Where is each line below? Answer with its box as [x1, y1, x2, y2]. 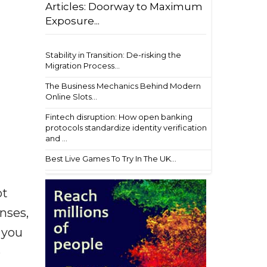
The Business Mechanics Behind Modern [45, 81, 201, 91]
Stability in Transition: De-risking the [45, 50, 181, 60]
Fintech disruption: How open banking [45, 112, 193, 122]
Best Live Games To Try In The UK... [45, 154, 176, 163]
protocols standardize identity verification [45, 123, 207, 132]
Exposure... [45, 15, 100, 27]
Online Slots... [45, 92, 97, 101]
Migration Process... [45, 61, 120, 70]
